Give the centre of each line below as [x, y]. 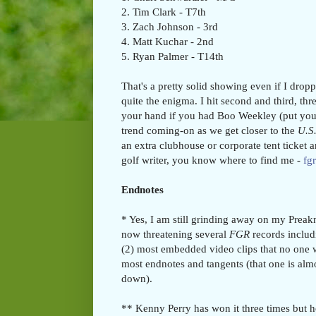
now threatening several [175, 233]
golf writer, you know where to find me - [212, 159]
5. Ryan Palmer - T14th [172, 56]
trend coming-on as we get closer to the [209, 130]
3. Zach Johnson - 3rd [170, 26]
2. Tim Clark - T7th [164, 11]
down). [137, 278]
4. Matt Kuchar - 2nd [168, 41]
